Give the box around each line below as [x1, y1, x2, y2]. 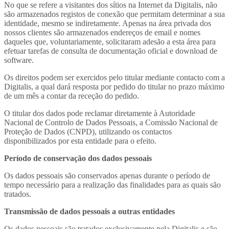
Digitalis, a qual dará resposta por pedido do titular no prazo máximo [4, 82, 224, 91]
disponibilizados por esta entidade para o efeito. [4, 136, 156, 145]
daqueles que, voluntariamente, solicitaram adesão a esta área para [4, 37, 216, 46]
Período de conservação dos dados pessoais [4, 153, 152, 163]
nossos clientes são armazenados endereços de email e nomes [4, 28, 200, 37]
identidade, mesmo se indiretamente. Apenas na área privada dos [4, 18, 211, 28]
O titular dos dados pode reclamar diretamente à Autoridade [4, 108, 195, 118]
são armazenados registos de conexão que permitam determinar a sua [4, 9, 225, 18]
